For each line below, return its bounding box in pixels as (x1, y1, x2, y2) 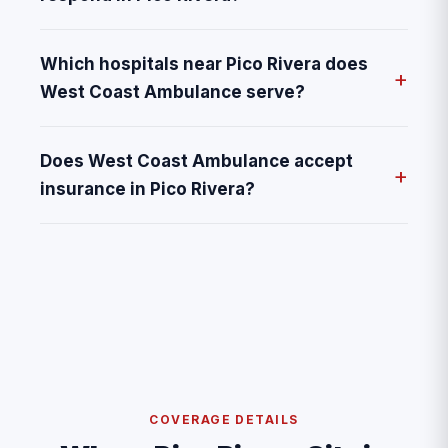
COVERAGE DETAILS (149, 412, 299, 428)
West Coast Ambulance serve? (40, 82, 305, 103)
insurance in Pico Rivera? (40, 179, 255, 200)
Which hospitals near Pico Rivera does (40, 54, 368, 75)
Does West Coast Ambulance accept (40, 151, 353, 172)
